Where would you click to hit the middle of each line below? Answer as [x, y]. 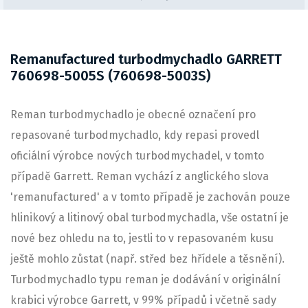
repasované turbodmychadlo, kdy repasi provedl [135, 135]
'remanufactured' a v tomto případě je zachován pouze [150, 197]
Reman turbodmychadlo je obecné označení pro [133, 114]
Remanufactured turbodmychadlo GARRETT [146, 59]
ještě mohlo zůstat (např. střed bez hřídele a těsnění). [147, 258]
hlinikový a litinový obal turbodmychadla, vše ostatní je [150, 217]
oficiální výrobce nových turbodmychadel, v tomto [137, 155]
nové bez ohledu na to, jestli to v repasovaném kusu [142, 238]
